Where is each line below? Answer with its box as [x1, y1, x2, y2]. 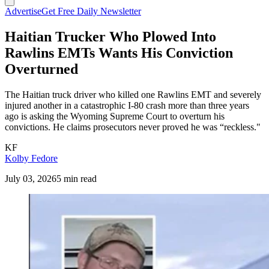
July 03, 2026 [5, 173, 56, 184]
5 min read [56, 173, 97, 184]
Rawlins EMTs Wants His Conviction [5, 44, 233, 61]
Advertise [5, 6, 41, 16]
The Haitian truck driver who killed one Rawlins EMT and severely [5, 89, 261, 100]
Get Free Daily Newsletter [41, 6, 141, 16]
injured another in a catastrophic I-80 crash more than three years [5, 100, 249, 110]
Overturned [5, 61, 78, 77]
